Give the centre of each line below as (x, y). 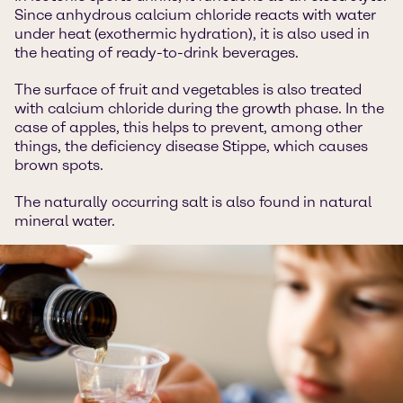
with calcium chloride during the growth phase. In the (199, 108)
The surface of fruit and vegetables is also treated (188, 90)
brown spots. (59, 165)
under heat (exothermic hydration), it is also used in (192, 34)
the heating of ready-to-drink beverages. (157, 53)
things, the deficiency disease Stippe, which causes (191, 146)
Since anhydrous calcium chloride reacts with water (195, 15)
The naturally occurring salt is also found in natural (193, 202)
